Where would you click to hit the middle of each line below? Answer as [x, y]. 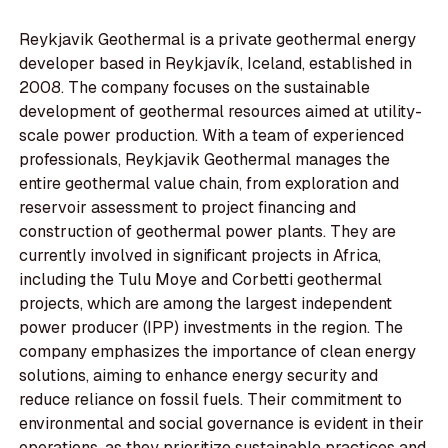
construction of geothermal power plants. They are [208, 232]
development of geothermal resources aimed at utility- [221, 112]
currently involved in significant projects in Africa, [200, 256]
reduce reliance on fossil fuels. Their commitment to [211, 400]
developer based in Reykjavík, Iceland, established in [216, 64]
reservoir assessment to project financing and [188, 208]
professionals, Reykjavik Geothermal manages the [205, 160]
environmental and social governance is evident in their [222, 424]
